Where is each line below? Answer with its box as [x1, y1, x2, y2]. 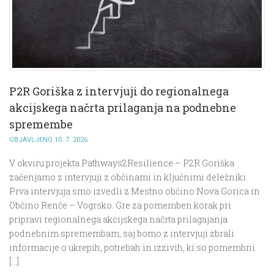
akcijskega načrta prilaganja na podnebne [9, 100, 236, 116]
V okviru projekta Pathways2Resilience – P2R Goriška [9, 157, 234, 169]
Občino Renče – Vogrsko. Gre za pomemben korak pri [9, 199, 231, 212]
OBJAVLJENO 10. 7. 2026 [9, 136, 87, 144]
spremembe [9, 117, 73, 132]
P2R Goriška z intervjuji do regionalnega [9, 84, 229, 99]
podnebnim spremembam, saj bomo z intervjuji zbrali [9, 228, 234, 240]
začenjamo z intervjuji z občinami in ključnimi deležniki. [9, 171, 248, 183]
